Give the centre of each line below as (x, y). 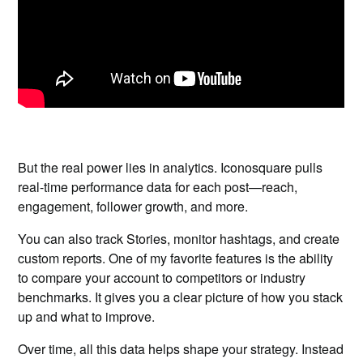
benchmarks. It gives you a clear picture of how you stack (181, 297)
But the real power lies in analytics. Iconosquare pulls (171, 167)
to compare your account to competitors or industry (162, 278)
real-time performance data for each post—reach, (158, 187)
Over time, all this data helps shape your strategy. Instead (181, 349)
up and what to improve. (87, 316)
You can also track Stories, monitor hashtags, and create (179, 239)
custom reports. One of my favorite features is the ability (176, 258)
